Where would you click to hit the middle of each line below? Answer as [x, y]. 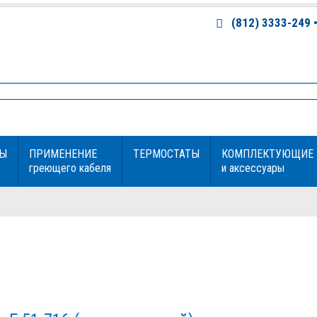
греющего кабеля [70, 168]
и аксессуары [253, 168]
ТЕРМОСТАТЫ [166, 154]
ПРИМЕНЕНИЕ [63, 154]
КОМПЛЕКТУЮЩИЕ [267, 154]
